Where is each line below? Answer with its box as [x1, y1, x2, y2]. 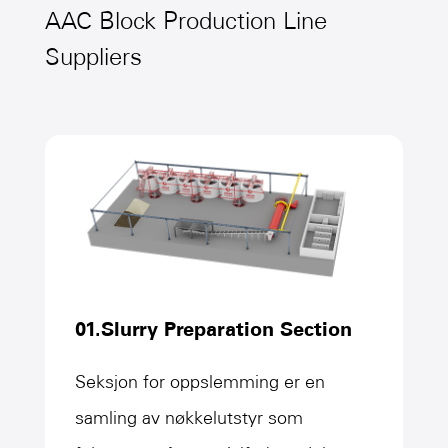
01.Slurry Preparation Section [74, 316, 352, 341]
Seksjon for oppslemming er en [74, 370, 325, 393]
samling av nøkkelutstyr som [74, 406, 303, 429]
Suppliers [44, 42, 142, 72]
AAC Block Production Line [44, 6, 327, 36]
